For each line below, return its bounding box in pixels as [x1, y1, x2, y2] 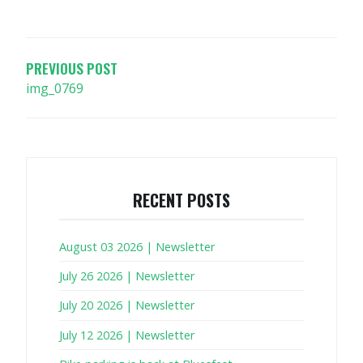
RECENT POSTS [133, 187, 230, 212]
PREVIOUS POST [26, 57, 117, 79]
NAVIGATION [25, 19, 130, 52]
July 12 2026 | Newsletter [59, 327, 194, 343]
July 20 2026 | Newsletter [59, 297, 194, 314]
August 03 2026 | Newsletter [59, 238, 215, 254]
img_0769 [26, 79, 83, 97]
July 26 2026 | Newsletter [59, 268, 194, 284]
